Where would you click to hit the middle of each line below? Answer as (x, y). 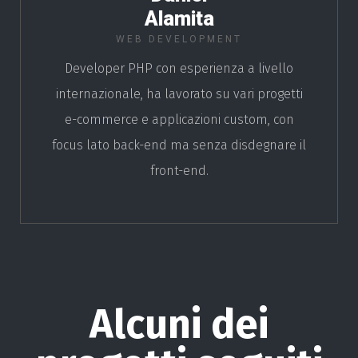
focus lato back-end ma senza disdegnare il (179, 145)
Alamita (179, 18)
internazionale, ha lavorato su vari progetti (179, 93)
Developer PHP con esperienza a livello (179, 68)
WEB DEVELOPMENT (179, 39)
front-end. (179, 170)
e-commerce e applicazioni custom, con (179, 119)
